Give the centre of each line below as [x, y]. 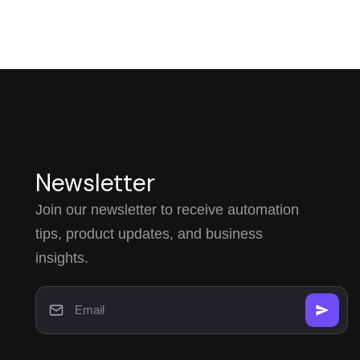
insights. [61, 258]
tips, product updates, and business [149, 233]
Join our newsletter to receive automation [167, 209]
